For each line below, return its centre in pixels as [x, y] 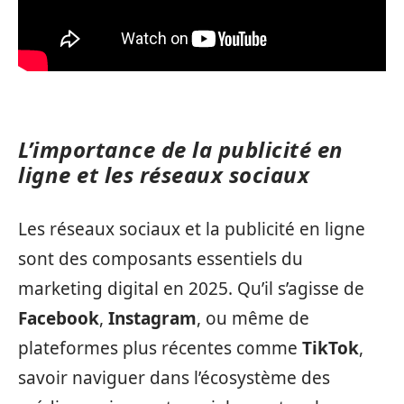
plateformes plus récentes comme [160, 349]
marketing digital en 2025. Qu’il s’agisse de [191, 289]
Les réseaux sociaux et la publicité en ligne [192, 230]
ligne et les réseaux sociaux [164, 174]
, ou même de [253, 319]
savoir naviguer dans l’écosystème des [174, 378]
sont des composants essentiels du [161, 259]
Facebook [59, 319]
